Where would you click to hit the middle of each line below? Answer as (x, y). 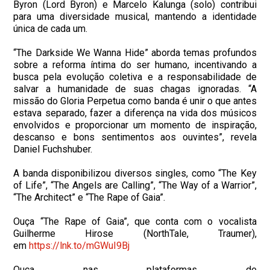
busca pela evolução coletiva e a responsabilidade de (135, 77)
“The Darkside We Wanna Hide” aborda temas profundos (135, 52)
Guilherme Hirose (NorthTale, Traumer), (135, 233)
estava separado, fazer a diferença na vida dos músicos (135, 113)
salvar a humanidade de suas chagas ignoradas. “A (135, 89)
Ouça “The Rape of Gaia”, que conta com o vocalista (135, 221)
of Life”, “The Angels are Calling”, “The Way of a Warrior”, (135, 185)
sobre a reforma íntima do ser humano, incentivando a (135, 64)
